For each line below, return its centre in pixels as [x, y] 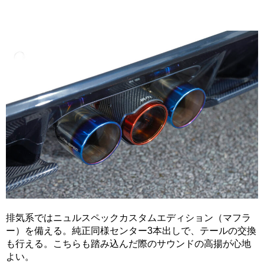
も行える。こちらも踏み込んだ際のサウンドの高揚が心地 [128, 244]
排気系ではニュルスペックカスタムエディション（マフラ [128, 218]
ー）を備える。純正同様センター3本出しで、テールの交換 [131, 231]
